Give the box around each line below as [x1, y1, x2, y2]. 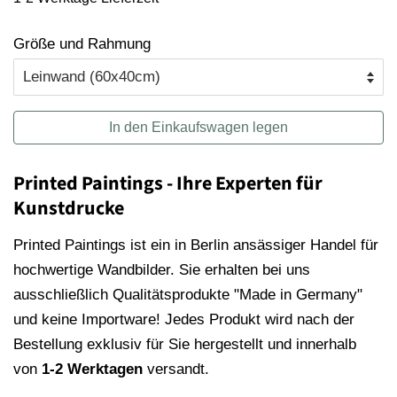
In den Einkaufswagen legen [109, 120, 288, 136]
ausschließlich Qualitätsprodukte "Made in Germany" [13, 286, 362, 304]
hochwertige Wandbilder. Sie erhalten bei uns [13, 261, 310, 279]
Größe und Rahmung [13, 35, 151, 53]
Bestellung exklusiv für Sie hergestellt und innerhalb [13, 336, 356, 354]
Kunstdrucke [13, 194, 124, 223]
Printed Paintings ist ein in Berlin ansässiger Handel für [13, 237, 378, 254]
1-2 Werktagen [42, 361, 143, 378]
